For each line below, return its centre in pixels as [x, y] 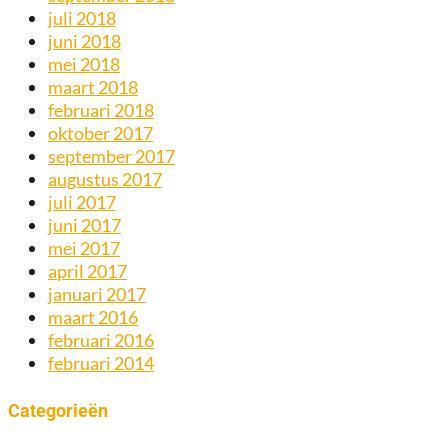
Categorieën [58, 411]
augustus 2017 [105, 179]
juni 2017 [84, 225]
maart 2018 [93, 87]
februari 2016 [101, 340]
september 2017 [111, 156]
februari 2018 [101, 110]
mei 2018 [84, 64]
